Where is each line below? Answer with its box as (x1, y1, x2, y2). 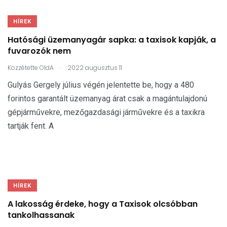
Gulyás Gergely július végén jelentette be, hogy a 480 (8, 80, 194, 90)
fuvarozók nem (8, 45, 71, 57)
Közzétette (8, 63, 38, 72)
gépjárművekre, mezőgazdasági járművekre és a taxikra (8, 107, 205, 117)
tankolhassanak (8, 209, 74, 221)
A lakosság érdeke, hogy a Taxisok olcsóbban (8, 198, 198, 210)
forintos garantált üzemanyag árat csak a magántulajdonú (8, 93, 207, 103)
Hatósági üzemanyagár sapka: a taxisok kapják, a (8, 34, 216, 46)
